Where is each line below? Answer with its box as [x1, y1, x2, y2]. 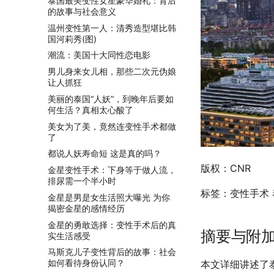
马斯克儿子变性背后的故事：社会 [48, 246, 176, 257]
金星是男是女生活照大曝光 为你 [48, 191, 170, 202]
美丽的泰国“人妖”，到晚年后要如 [48, 93, 174, 104]
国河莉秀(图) [48, 33, 97, 44]
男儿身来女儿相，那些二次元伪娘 [48, 66, 176, 76]
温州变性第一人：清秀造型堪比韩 [48, 22, 176, 33]
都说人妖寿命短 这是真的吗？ [48, 148, 161, 159]
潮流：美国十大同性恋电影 [48, 50, 150, 61]
